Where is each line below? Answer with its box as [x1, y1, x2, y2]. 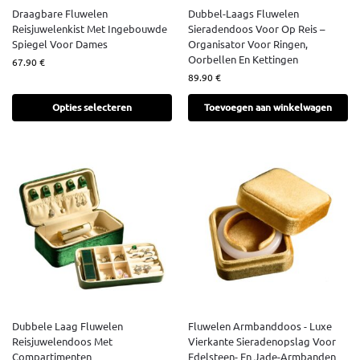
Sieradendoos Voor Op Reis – [188, 22, 325, 36]
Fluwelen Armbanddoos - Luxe [188, 319, 332, 333]
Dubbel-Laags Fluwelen [188, 6, 299, 21]
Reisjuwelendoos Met [12, 334, 112, 349]
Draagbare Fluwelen [12, 6, 108, 21]
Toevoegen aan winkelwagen [204, 100, 332, 115]
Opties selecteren [52, 100, 132, 115]
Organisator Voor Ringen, [188, 37, 308, 51]
